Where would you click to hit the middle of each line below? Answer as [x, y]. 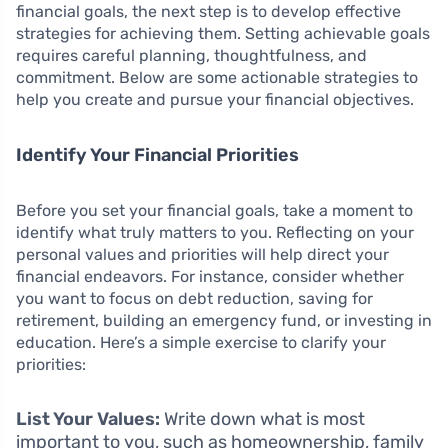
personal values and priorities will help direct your [202, 254]
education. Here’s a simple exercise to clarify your [201, 342]
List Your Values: [88, 419]
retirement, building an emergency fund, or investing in [224, 320]
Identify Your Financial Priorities [157, 155]
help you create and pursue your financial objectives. [215, 99]
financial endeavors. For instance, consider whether [210, 276]
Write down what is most [262, 419]
